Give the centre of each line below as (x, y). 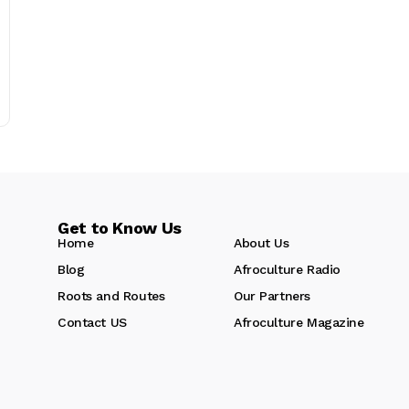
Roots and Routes (111, 295)
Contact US (92, 322)
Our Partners (272, 295)
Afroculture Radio (287, 269)
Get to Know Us (120, 227)
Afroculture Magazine (299, 322)
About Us (262, 242)
